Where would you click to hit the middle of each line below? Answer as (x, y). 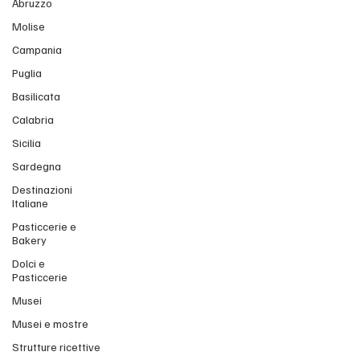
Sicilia (27, 143)
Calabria (33, 119)
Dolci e (29, 263)
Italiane (30, 203)
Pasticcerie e (44, 226)
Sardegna (37, 166)
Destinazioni (42, 189)
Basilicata (36, 96)
